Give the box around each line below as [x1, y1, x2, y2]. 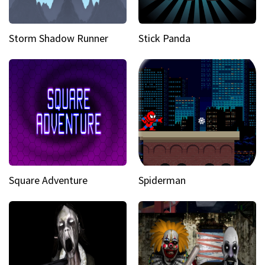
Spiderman [138, 173, 186, 187]
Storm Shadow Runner [9, 31, 108, 45]
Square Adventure [9, 173, 88, 187]
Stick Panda [138, 31, 190, 45]
